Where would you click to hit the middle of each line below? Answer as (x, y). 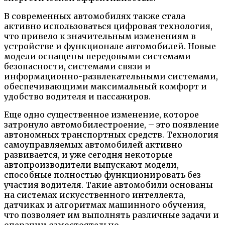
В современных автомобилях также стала (95, 16)
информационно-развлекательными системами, (111, 76)
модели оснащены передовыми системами (97, 56)
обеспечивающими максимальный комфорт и (105, 86)
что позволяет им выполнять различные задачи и (111, 215)
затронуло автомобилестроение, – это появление (111, 124)
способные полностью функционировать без (102, 175)
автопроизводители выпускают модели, (91, 164)
